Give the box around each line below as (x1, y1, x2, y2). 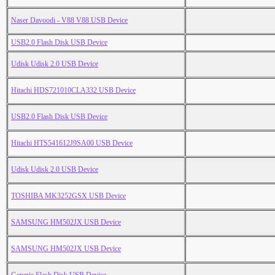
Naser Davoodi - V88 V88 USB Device (11, 16, 128, 25)
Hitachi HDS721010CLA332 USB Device (11, 86, 136, 95)
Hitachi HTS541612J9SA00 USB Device (11, 139, 133, 148)
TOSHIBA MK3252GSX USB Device (11, 192, 126, 201)
